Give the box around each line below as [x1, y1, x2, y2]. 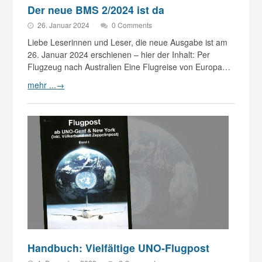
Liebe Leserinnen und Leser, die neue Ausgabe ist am [27, 36, 228, 49]
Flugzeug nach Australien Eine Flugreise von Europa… [27, 61, 231, 73]
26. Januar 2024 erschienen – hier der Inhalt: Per [27, 49, 211, 61]
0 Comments [112, 20, 153, 30]
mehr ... [27, 79, 57, 91]
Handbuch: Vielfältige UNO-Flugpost [27, 240, 210, 255]
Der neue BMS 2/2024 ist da [27, 2, 165, 18]
